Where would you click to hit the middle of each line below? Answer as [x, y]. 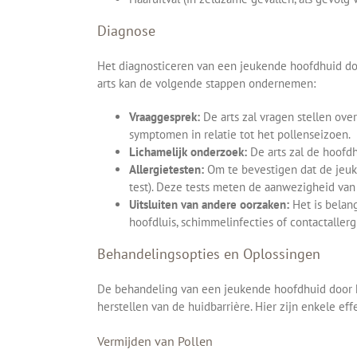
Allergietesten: [167, 169]
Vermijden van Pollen [155, 341]
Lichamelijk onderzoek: [188, 151]
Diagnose [126, 30]
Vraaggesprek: [165, 116]
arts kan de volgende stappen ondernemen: [206, 83]
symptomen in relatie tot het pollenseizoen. [240, 134]
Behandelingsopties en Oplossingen [209, 253]
